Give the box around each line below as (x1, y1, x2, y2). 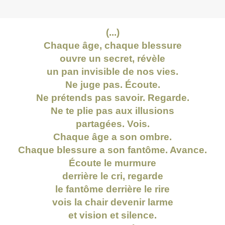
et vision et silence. (68, 210, 157, 221)
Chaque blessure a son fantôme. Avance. (18, 145, 207, 156)
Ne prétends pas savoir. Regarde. (36, 92, 189, 103)
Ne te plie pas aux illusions (51, 105, 174, 117)
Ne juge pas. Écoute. (65, 79, 160, 90)
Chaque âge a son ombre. (53, 132, 172, 143)
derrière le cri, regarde (62, 171, 163, 182)
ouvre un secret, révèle (60, 53, 165, 64)
